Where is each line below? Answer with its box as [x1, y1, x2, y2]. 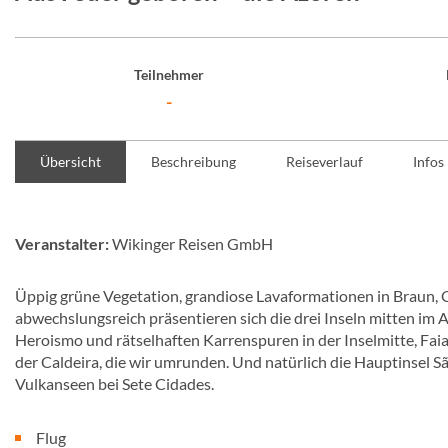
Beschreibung [151, 153, 236, 170]
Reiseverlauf [286, 153, 363, 170]
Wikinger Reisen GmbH [109, 234, 273, 253]
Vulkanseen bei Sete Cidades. [15, 374, 214, 393]
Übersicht [40, 153, 101, 170]
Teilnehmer [133, 66, 204, 83]
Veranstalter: [15, 234, 109, 253]
